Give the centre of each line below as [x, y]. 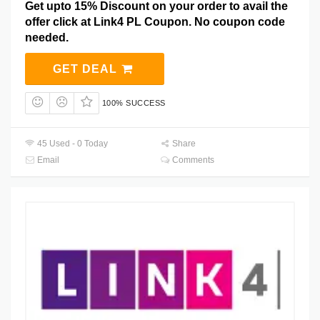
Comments [192, 160]
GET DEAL [86, 69]
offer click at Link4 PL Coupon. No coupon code [155, 22]
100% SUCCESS [134, 103]
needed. [47, 38]
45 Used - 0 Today [72, 144]
